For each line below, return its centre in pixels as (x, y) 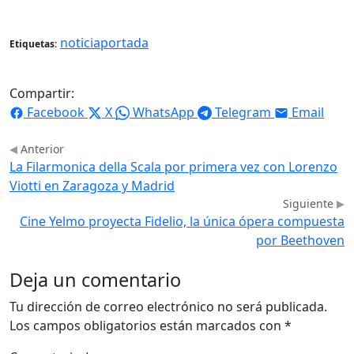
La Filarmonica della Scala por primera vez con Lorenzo (173, 166)
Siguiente (310, 203)
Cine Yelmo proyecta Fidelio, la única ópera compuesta (182, 221)
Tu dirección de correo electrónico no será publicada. (168, 306)
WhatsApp (164, 112)
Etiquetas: (33, 43)
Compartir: (42, 93)
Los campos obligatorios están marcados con (147, 325)
